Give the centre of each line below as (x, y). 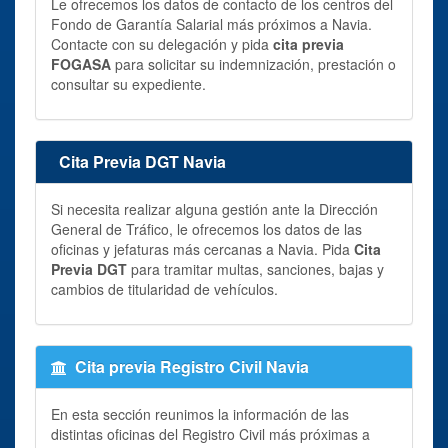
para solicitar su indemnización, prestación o (253, 63)
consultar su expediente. (128, 83)
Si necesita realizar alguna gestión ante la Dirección (214, 208)
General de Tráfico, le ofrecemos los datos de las (206, 228)
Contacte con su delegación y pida (162, 43)
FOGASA (81, 63)
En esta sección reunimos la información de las (200, 413)
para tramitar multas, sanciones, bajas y (255, 268)
